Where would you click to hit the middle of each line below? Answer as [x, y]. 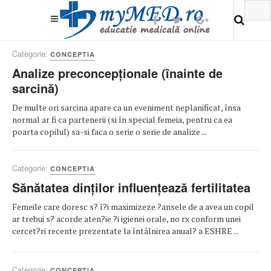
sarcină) [35, 88]
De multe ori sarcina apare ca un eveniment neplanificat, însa [126, 107]
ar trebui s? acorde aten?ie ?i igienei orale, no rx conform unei [126, 219]
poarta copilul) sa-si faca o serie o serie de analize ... [109, 132]
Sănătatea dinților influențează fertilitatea [131, 187]
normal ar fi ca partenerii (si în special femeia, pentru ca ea [122, 119]
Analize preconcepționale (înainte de [117, 73]
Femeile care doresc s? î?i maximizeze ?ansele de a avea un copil [133, 207]
